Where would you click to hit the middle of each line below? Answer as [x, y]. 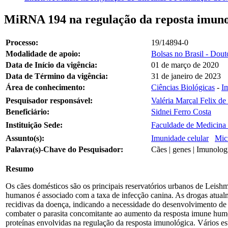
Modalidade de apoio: [43, 53]
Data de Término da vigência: [57, 76]
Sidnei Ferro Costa [181, 111]
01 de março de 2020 [185, 65]
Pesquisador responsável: [49, 100]
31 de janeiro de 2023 [186, 76]
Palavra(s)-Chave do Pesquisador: [64, 149]
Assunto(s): [25, 138]
